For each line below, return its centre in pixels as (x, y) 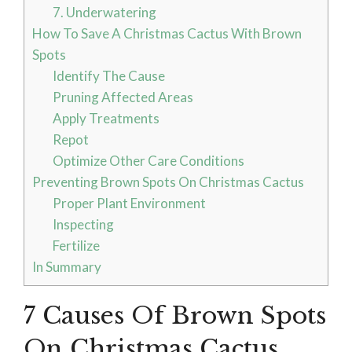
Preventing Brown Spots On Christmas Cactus (168, 182)
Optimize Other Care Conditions (148, 161)
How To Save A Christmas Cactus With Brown (167, 34)
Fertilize (76, 246)
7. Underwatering (104, 13)
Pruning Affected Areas (123, 97)
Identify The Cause (108, 76)
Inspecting (83, 225)
